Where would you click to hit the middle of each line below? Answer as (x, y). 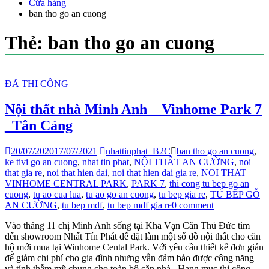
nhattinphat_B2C (138, 151)
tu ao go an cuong (120, 194)
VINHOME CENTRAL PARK (66, 183)
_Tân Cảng (39, 125)
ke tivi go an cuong (41, 162)
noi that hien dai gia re (154, 172)
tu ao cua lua (57, 194)
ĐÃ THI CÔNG (37, 83)
